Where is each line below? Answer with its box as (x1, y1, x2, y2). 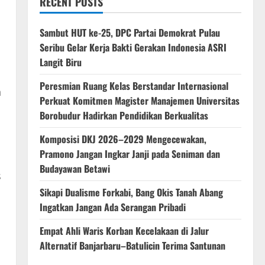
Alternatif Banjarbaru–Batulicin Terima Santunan (39, 238, 225, 253)
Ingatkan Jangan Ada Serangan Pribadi (39, 200, 186, 215)
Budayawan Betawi (39, 161, 110, 176)
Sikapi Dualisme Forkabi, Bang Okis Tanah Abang (39, 185, 223, 200)
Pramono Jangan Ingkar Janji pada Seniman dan (39, 147, 220, 161)
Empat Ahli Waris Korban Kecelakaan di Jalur (39, 224, 209, 238)
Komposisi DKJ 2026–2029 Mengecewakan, (39, 132, 206, 147)
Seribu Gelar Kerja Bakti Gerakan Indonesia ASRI (39, 40, 227, 55)
